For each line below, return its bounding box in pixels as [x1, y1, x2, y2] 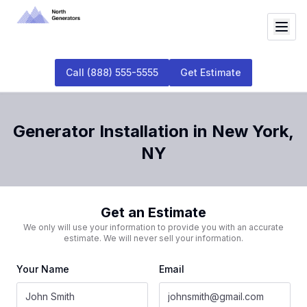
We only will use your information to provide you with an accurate [23, 222, 284, 232]
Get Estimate [180, 66, 241, 78]
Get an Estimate [101, 204, 206, 221]
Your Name [16, 263, 69, 275]
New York [212, 121, 288, 141]
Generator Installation [13, 121, 189, 141]
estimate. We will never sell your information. [64, 233, 243, 243]
